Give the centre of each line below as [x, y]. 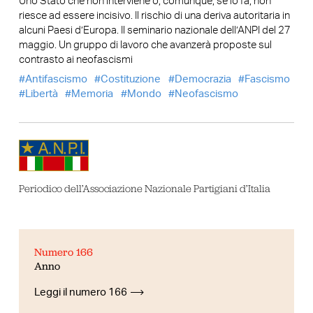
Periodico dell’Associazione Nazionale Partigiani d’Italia [144, 189]
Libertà [41, 94]
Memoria [93, 94]
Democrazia [203, 80]
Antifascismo [56, 80]
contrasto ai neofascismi [75, 59]
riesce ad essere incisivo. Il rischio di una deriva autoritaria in [154, 15]
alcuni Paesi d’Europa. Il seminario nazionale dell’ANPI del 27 [154, 30]
